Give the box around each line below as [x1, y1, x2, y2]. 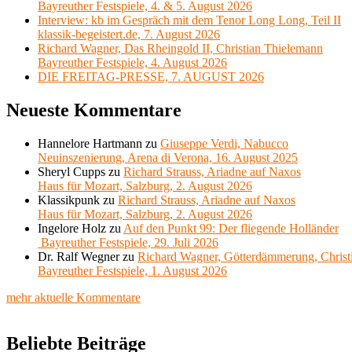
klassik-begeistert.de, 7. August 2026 [38, 27, 220, 42]
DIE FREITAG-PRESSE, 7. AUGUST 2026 [38, 70, 264, 84]
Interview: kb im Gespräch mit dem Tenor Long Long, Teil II [38, 13, 341, 27]
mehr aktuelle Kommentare [6, 291, 141, 305]
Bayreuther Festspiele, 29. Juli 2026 [38, 236, 218, 250]
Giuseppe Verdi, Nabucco [160, 137, 288, 151]
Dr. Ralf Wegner [38, 250, 119, 264]
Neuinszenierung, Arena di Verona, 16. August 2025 [38, 151, 298, 165]
